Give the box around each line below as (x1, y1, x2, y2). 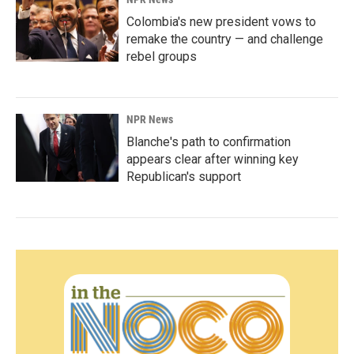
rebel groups (126, 48, 197, 64)
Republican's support (126, 168, 241, 184)
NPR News (126, 112, 173, 126)
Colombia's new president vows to (126, 13, 316, 29)
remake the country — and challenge (126, 31, 323, 47)
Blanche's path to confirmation (126, 134, 291, 149)
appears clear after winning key (126, 151, 299, 167)
